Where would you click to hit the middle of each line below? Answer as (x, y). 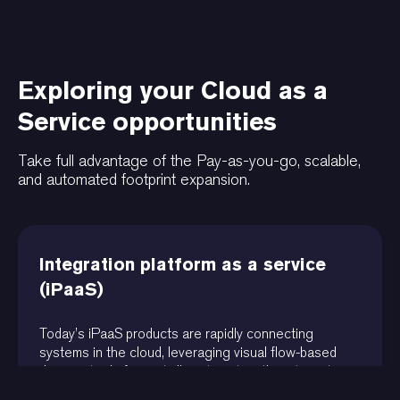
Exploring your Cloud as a (173, 90)
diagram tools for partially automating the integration (194, 371)
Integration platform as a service (183, 264)
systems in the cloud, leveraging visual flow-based (188, 352)
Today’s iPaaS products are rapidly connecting (176, 333)
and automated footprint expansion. (134, 179)
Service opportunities (147, 121)
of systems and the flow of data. (135, 389)
